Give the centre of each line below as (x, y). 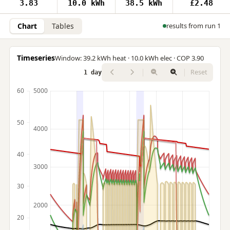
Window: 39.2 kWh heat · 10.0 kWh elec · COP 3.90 (129, 58)
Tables (63, 26)
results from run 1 (194, 26)
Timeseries (36, 58)
